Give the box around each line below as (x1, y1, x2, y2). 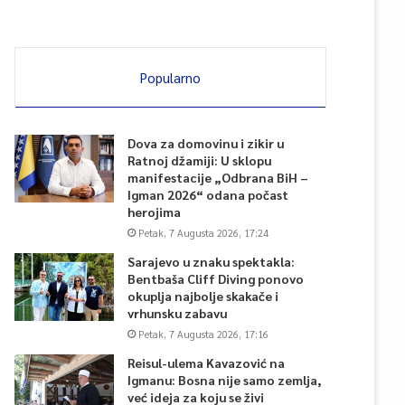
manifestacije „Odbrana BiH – (127, 169, 308, 185)
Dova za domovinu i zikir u (127, 135, 284, 151)
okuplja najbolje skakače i (127, 287, 278, 304)
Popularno (139, 69, 201, 86)
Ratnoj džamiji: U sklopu (127, 152, 271, 168)
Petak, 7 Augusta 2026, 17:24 (138, 226, 268, 240)
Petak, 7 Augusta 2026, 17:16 (138, 327, 268, 341)
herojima (127, 203, 181, 220)
